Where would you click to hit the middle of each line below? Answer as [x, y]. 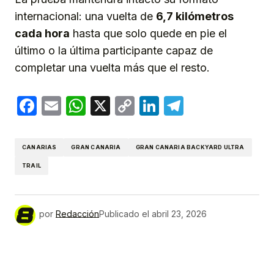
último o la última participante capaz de [114, 50]
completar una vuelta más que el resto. [112, 67]
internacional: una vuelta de [85, 16]
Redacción [77, 213]
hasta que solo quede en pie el [148, 33]
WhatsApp [133, 105]
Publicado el [124, 213]
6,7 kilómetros [195, 16]
